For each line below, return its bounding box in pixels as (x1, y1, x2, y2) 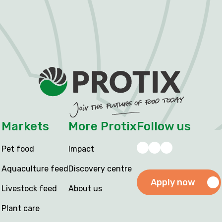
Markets (1, 119, 49, 134)
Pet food (1, 144, 34, 154)
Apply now (150, 177, 195, 188)
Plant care (1, 204, 40, 214)
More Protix (68, 119, 137, 134)
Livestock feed (1, 184, 57, 194)
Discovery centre (68, 164, 132, 174)
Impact (68, 144, 94, 154)
